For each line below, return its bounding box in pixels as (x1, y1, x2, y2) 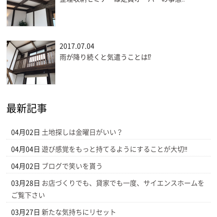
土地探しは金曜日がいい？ (42, 129, 124, 136)
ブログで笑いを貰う (42, 163, 103, 170)
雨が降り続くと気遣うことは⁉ (60, 54, 152, 61)
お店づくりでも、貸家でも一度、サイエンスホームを (42, 180, 205, 186)
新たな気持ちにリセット (42, 209, 117, 216)
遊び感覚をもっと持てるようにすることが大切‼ (42, 146, 188, 153)
